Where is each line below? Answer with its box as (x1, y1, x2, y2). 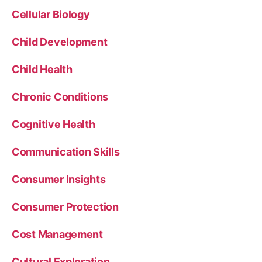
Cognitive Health (12, 118, 95, 130)
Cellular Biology (12, 8, 90, 20)
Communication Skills (12, 146, 120, 158)
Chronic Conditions (12, 91, 109, 103)
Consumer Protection (12, 201, 119, 213)
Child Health (12, 63, 73, 75)
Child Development (12, 36, 108, 48)
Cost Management (12, 228, 103, 240)
